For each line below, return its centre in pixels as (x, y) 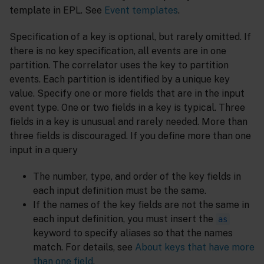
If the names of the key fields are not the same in (141, 204)
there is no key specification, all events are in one (118, 51)
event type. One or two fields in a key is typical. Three (127, 108)
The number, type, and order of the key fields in (137, 176)
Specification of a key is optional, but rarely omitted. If (130, 37)
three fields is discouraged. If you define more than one (130, 136)
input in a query (44, 150)
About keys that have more (195, 247)
